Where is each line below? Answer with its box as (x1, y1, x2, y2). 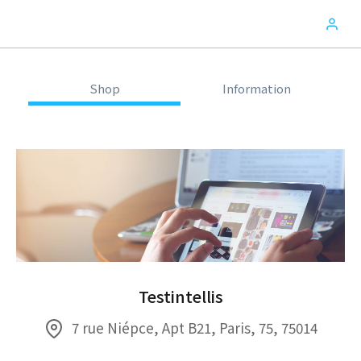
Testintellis (138, 284, 223, 308)
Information (222, 80, 291, 97)
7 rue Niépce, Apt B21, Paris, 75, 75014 (71, 317, 317, 338)
